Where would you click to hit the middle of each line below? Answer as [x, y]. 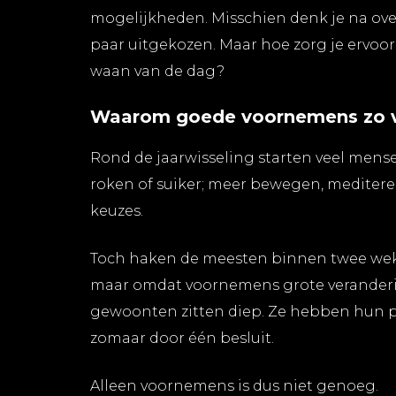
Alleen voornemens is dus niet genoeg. [234, 385]
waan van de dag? [157, 71]
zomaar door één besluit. [182, 338]
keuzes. [117, 210]
